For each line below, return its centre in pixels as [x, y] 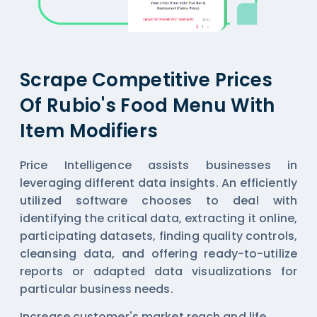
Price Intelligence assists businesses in [158, 166]
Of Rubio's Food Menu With [148, 106]
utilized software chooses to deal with [158, 201]
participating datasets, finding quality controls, [158, 236]
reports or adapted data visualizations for [158, 272]
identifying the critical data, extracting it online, [158, 219]
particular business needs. [97, 289]
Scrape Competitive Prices [146, 80]
